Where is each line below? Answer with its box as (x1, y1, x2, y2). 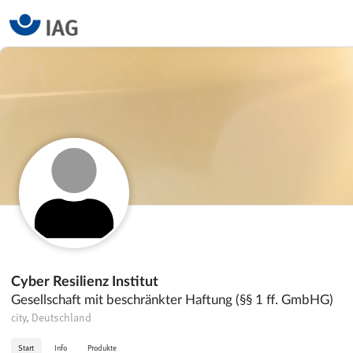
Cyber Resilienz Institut (11, 272, 158, 290)
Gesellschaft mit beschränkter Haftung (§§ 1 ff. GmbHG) (11, 290, 333, 307)
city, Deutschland (11, 312, 91, 324)
